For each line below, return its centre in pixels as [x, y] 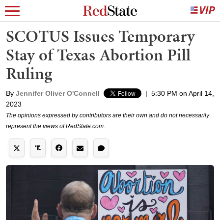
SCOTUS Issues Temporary [100, 36]
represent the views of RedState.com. [55, 126]
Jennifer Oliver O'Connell [58, 93]
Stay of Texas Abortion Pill [98, 55]
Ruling [29, 73]
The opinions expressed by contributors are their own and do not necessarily [108, 115]
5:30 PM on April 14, [183, 93]
